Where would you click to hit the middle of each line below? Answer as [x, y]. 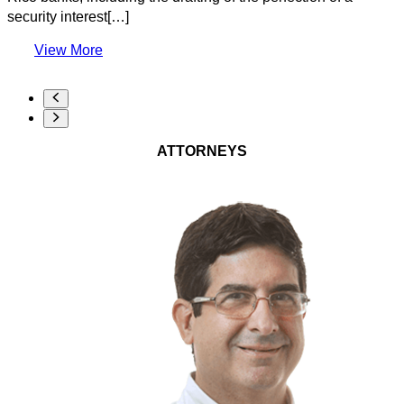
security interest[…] [68, 16]
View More [69, 50]
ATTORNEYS [202, 151]
